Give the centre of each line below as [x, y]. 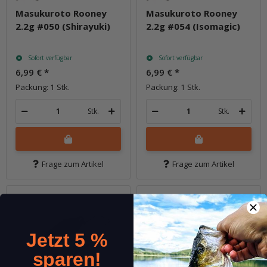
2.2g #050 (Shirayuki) [63, 26]
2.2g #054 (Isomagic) [193, 26]
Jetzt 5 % [67, 240]
